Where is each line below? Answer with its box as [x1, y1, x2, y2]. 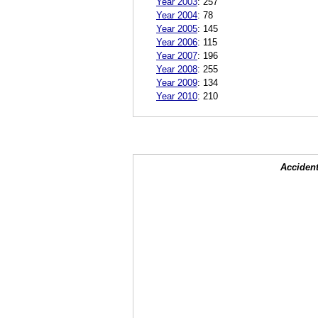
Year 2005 [156, 23, 197, 34]
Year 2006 [156, 36, 197, 48]
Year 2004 [156, 9, 197, 21]
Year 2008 [156, 63, 197, 75]
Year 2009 [156, 77, 197, 88]
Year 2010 [156, 90, 197, 102]
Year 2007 [156, 50, 197, 61]
